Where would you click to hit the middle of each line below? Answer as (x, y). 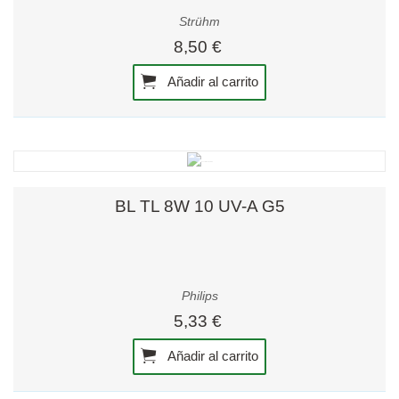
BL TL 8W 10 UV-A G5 (199, 206)
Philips (199, 297)
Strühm (199, 22)
